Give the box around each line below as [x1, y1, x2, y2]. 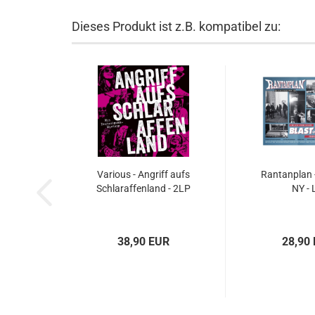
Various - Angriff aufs [96, 169, 190, 180]
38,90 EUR [117, 235, 169, 248]
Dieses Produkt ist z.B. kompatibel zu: [72, 19, 281, 34]
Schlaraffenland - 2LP [96, 183, 191, 194]
